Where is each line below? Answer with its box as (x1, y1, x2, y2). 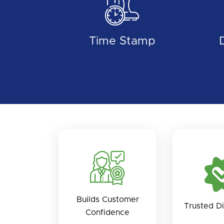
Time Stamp (89, 35, 155, 47)
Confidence (85, 208, 130, 216)
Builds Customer (76, 195, 139, 203)
